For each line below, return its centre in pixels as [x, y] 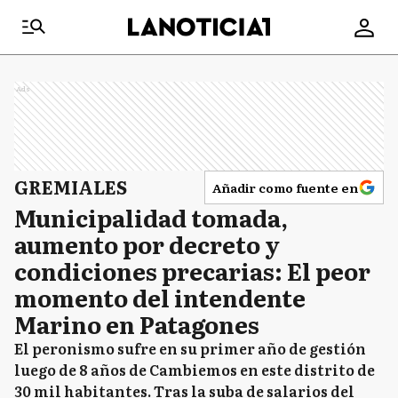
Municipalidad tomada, [151, 217]
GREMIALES [71, 187]
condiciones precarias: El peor [192, 271]
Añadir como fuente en [285, 187]
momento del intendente [160, 297]
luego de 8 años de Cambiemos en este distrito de [195, 370]
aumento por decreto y [147, 244]
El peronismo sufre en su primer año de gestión [190, 348]
